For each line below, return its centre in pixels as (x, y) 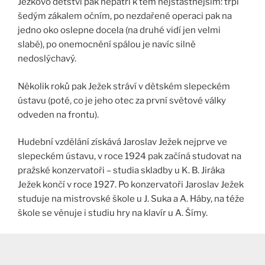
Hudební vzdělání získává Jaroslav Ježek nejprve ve (122, 142)
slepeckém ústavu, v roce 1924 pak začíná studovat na (130, 156)
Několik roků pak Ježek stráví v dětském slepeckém (124, 86)
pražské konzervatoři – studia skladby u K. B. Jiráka (121, 171)
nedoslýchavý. (47, 59)
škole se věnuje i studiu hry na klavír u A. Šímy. (113, 213)
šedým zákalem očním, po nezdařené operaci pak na (125, 16)
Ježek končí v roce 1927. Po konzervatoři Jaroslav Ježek (131, 185)
